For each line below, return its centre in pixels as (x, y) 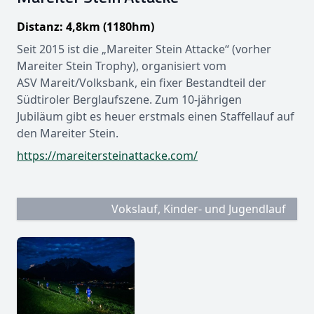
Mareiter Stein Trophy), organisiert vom (122, 66)
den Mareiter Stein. (68, 133)
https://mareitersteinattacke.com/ (107, 155)
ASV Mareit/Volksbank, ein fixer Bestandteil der (142, 82)
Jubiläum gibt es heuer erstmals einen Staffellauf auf (156, 116)
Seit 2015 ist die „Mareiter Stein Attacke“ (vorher (144, 49)
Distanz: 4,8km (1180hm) (86, 26)
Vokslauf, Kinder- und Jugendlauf (199, 209)
